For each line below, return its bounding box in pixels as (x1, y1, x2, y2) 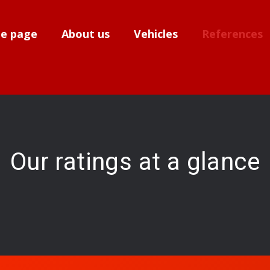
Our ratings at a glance (10, 148, 260, 176)
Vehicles (134, 27, 178, 41)
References (202, 27, 263, 41)
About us (61, 27, 110, 41)
